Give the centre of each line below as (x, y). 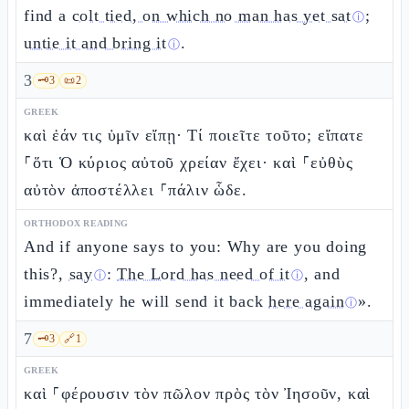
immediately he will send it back (147, 301)
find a (48, 16)
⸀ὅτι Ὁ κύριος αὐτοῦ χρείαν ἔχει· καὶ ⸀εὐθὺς (189, 163)
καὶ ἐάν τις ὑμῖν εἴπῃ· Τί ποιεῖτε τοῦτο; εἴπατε (194, 135)
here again (307, 301)
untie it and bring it (95, 43)
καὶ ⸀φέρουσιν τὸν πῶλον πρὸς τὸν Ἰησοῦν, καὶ (198, 393)
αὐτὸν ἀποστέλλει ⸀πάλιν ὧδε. (136, 190)
